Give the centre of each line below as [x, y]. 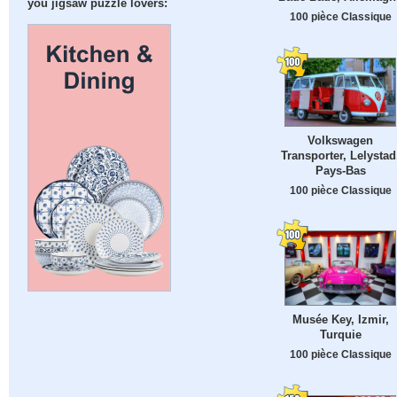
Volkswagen [340, 140]
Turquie [340, 334]
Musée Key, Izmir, [340, 319]
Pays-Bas [340, 170]
